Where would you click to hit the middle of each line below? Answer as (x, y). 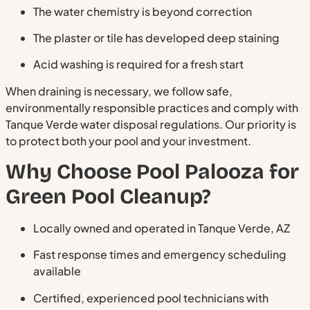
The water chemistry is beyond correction (143, 11)
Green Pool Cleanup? (108, 197)
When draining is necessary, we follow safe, (119, 91)
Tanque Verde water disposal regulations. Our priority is (151, 124)
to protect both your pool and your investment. (128, 140)
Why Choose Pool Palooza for (152, 172)
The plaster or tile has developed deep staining (156, 37)
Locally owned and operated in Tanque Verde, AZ (162, 228)
